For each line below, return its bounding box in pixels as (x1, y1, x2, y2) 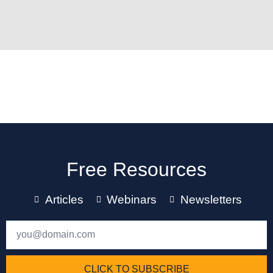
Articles (44, 193, 83, 206)
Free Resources (66, 158, 207, 180)
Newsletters (180, 193, 242, 206)
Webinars (107, 193, 157, 206)
